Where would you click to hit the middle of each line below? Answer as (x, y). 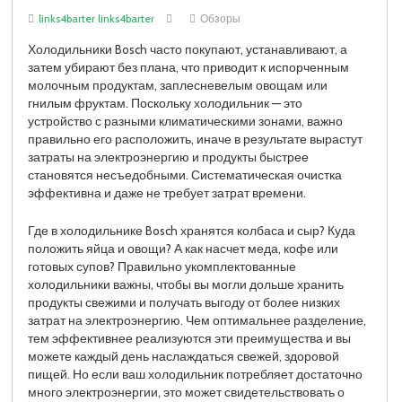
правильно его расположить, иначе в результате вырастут (196, 139)
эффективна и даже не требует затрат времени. (167, 193)
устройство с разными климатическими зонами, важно (186, 121)
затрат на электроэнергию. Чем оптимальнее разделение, (197, 320)
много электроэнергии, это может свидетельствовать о (187, 392)
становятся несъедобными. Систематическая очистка (185, 175)
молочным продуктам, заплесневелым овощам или (178, 85)
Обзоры (220, 18)
